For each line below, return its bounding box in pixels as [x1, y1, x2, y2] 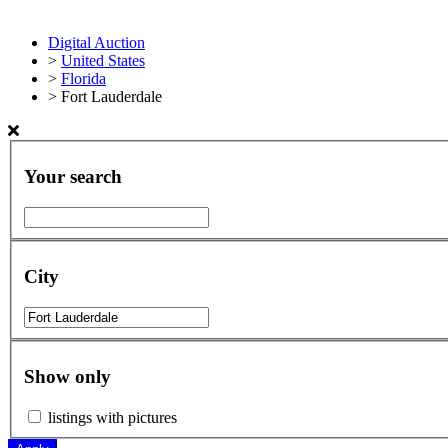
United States [61, 52, 145, 69]
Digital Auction [48, 34, 145, 51]
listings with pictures [48, 409, 177, 427]
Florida [61, 70, 106, 87]
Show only [24, 366, 111, 388]
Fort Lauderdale [61, 88, 162, 105]
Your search [24, 166, 122, 188]
